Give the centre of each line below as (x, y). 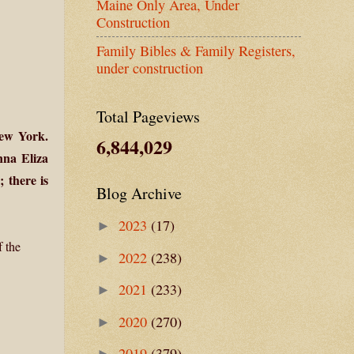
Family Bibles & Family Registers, (196, 51)
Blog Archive (139, 193)
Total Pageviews (148, 116)
